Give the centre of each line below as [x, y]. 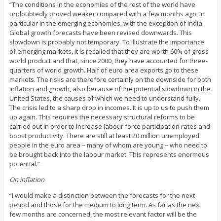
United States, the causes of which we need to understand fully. [105, 98]
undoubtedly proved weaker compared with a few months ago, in [107, 14]
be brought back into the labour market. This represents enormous [109, 155]
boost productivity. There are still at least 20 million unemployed [104, 136]
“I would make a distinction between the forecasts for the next [102, 196]
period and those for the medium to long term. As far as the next [105, 205]
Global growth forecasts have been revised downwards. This [100, 33]
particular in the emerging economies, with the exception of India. [106, 23]
